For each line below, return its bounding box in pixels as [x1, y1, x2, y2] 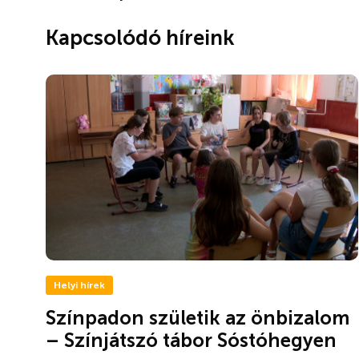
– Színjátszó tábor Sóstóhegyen [46, 328, 337, 352]
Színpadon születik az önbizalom [46, 305, 349, 329]
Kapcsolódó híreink [46, 25, 235, 50]
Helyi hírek [54, 279, 105, 291]
